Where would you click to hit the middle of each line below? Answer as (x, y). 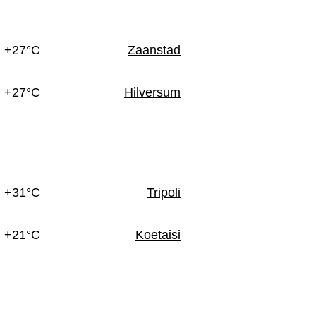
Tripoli (164, 193)
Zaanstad (154, 50)
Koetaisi (158, 235)
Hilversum (152, 93)
